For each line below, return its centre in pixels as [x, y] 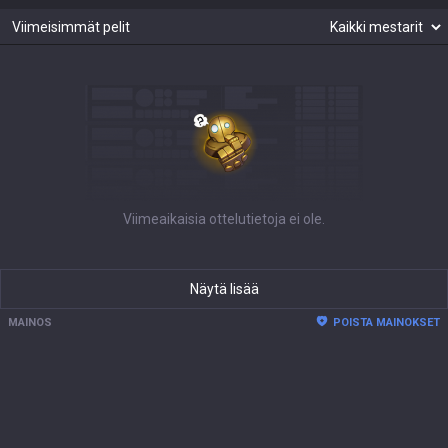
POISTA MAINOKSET [386, 322]
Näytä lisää [224, 289]
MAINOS [30, 322]
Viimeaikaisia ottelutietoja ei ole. [224, 219]
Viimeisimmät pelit [71, 27]
